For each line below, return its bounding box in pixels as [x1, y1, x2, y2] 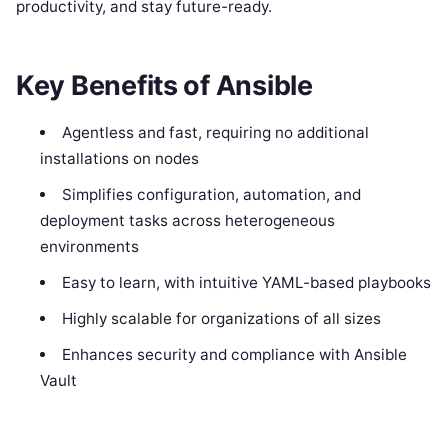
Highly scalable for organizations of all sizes [61, 309, 381, 329]
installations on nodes [40, 149, 200, 169]
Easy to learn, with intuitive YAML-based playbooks [61, 273, 431, 293]
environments [40, 237, 140, 257]
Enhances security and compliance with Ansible [61, 345, 407, 365]
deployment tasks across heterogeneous [40, 211, 336, 231]
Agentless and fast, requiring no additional [61, 123, 369, 143]
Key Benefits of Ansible [16, 69, 313, 103]
